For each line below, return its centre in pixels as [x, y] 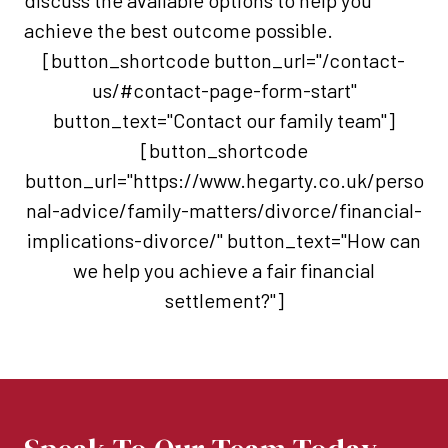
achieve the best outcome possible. [178, 30]
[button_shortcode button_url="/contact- [224, 60]
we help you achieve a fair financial [224, 270]
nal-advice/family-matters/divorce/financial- [224, 210]
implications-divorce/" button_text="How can [224, 240]
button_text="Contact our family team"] [224, 120]
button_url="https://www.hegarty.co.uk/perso [224, 180]
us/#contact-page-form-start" [224, 90]
